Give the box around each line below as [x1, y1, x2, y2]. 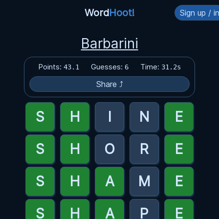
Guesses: [91, 62, 125, 71]
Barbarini [81, 35, 138, 52]
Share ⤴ [96, 79, 123, 89]
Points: [38, 62, 64, 71]
